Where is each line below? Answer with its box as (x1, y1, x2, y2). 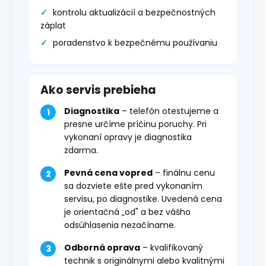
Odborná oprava (64, 242, 140, 254)
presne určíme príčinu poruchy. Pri (64, 118, 207, 131)
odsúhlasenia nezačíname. (64, 219, 176, 232)
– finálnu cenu (153, 167, 215, 179)
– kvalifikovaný (140, 242, 203, 254)
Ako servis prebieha (40, 82, 156, 99)
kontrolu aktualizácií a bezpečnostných (53, 7, 216, 19)
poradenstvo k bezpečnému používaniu (53, 37, 217, 49)
